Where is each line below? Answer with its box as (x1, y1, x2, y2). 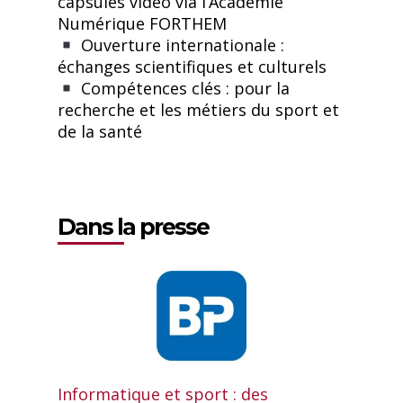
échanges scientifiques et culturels (58, 56, 327, 77)
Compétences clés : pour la (76, 77, 290, 99)
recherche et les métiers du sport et (58, 99, 340, 121)
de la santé (58, 121, 143, 142)
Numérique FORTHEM (58, 13, 228, 34)
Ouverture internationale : (76, 34, 284, 56)
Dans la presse (58, 213, 210, 240)
